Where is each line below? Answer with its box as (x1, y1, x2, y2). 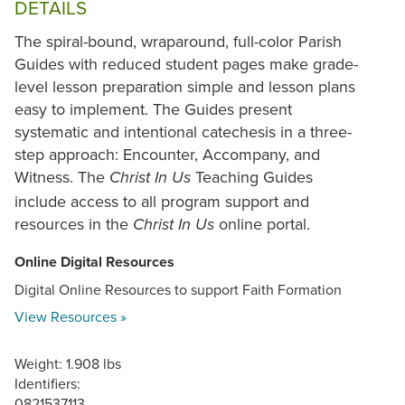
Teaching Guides (191, 165, 313, 189)
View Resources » (14, 306, 127, 327)
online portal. (214, 212, 310, 236)
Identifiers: (14, 373, 80, 394)
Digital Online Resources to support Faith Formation (14, 279, 342, 300)
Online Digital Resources (14, 251, 174, 273)
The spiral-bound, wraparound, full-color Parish (14, 30, 342, 53)
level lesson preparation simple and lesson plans (14, 75, 355, 99)
